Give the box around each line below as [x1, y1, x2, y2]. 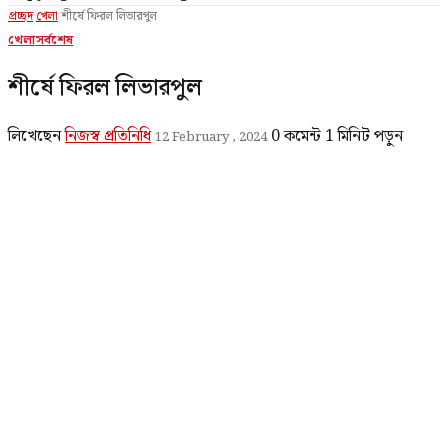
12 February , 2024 [155, 126, 267, 148]
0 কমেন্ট [271, 123, 325, 149]
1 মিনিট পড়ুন [325, 123, 403, 149]
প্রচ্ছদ [8, 7, 33, 26]
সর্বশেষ [35, 30, 74, 50]
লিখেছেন [8, 123, 65, 149]
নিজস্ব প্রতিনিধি [65, 123, 151, 149]
